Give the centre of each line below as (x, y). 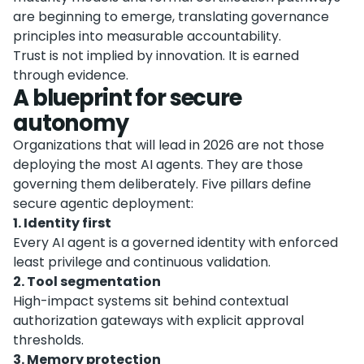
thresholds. (48, 340)
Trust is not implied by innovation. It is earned (156, 56)
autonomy (71, 123)
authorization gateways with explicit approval (158, 321)
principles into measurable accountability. (147, 36)
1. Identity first (62, 223)
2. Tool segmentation (87, 282)
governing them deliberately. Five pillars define (162, 184)
